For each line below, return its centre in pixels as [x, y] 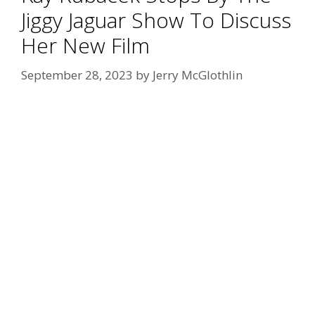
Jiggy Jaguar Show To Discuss [156, 20]
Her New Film [85, 46]
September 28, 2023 [77, 75]
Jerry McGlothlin [198, 75]
